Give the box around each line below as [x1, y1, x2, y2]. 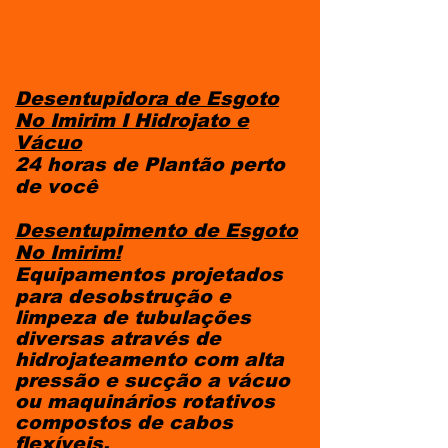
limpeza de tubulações [15, 307, 251, 328]
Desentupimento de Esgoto [15, 220, 298, 241]
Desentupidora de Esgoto [15, 88, 279, 109]
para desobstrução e [15, 286, 231, 307]
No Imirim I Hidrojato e [15, 110, 249, 131]
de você [15, 176, 104, 197]
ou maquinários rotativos [15, 391, 275, 412]
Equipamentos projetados [15, 264, 283, 285]
